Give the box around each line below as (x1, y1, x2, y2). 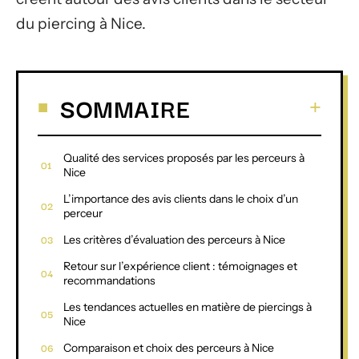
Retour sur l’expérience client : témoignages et (63, 258, 297, 273)
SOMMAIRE (60, 88, 190, 126)
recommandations (63, 272, 155, 288)
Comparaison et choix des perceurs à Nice (63, 340, 274, 355)
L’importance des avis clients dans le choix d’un (63, 191, 298, 206)
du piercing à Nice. (16, 14, 146, 33)
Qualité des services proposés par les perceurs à (63, 150, 305, 165)
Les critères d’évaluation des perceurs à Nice (63, 232, 285, 247)
